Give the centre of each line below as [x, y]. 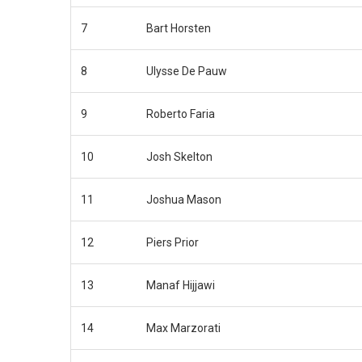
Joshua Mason [184, 199]
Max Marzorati [183, 328]
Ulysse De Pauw [187, 71]
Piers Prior [173, 242]
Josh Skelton [179, 156]
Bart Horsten [179, 28]
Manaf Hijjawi [181, 285]
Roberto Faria [181, 114]
